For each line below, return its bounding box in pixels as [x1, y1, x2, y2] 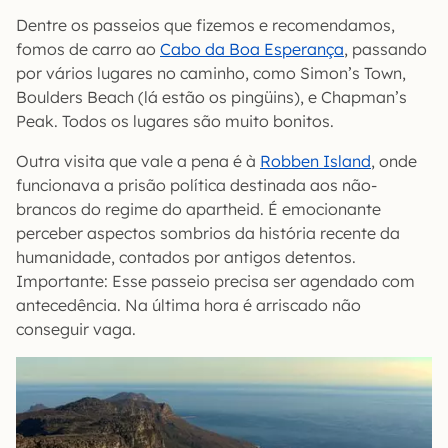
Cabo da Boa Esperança [160, 39, 344, 60]
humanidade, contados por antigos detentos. [16, 247, 356, 268]
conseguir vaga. [16, 319, 136, 340]
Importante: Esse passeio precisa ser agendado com [16, 271, 415, 292]
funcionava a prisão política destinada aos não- [16, 175, 377, 196]
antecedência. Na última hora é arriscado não [16, 295, 361, 316]
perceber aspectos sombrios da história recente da [16, 223, 400, 244]
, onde [371, 151, 417, 172]
